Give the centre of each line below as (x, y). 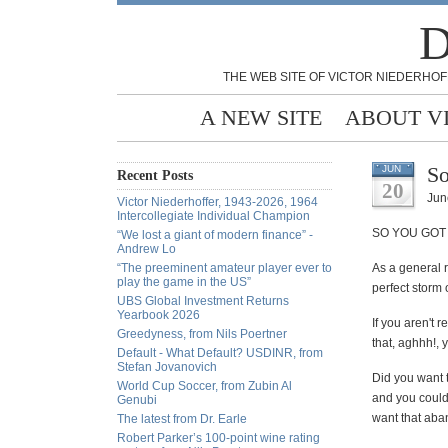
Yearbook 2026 (158, 315)
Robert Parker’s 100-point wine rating (218, 438)
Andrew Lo (146, 249)
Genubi (137, 400)
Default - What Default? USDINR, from (220, 353)
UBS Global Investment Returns (203, 301)
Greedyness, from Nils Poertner (202, 334)
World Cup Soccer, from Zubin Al (204, 386)
